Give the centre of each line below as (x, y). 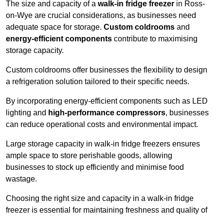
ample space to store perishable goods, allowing (89, 155)
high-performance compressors (107, 112)
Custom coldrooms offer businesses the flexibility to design (107, 70)
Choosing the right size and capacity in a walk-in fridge (100, 198)
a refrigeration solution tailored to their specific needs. (99, 81)
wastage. (22, 179)
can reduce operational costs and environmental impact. (103, 124)
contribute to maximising (155, 38)
